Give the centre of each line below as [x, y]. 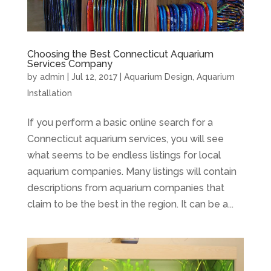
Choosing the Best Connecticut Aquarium [120, 54]
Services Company [70, 64]
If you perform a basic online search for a [120, 123]
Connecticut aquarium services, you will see [125, 139]
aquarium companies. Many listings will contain [132, 172]
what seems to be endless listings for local [124, 155]
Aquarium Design [158, 77]
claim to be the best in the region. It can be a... [130, 204]
